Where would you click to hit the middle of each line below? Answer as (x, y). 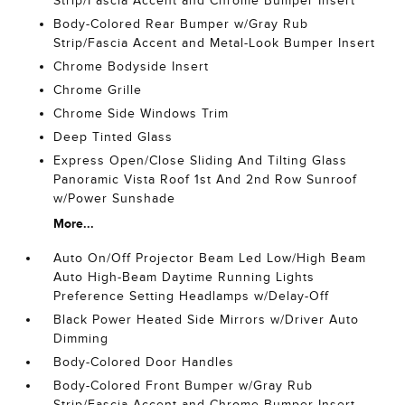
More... (74, 223)
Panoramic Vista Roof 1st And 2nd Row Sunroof (206, 179)
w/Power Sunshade (115, 198)
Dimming (81, 339)
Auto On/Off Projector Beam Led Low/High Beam (210, 258)
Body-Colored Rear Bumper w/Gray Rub (181, 24)
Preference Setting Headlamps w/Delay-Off (192, 296)
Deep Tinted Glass (113, 137)
